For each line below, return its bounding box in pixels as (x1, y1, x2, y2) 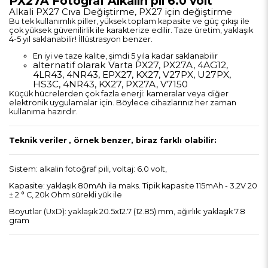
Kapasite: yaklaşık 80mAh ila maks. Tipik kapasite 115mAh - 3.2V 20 (9, 181, 257, 190)
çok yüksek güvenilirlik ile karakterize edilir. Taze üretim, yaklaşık (9, 26, 253, 35)
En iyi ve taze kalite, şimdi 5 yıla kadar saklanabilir (33, 51, 218, 61)
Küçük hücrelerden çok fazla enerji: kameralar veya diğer (9, 89, 229, 99)
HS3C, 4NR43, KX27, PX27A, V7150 (33, 78, 188, 90)
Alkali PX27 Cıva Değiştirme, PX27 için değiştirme (9, 7, 232, 18)
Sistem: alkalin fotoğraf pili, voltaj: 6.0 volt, (9, 165, 167, 174)
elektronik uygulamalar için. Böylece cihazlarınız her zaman (9, 98, 236, 108)
